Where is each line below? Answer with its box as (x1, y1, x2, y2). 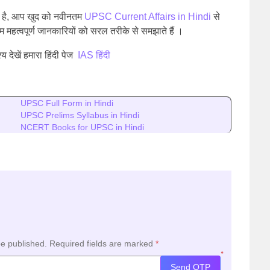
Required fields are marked (49, 239, 155, 248)
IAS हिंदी (78, 50, 110, 60)
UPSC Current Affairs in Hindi (84, 11, 211, 22)
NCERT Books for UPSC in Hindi (20, 122, 144, 132)
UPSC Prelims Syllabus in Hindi (20, 110, 139, 120)
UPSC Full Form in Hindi (20, 98, 113, 108)
